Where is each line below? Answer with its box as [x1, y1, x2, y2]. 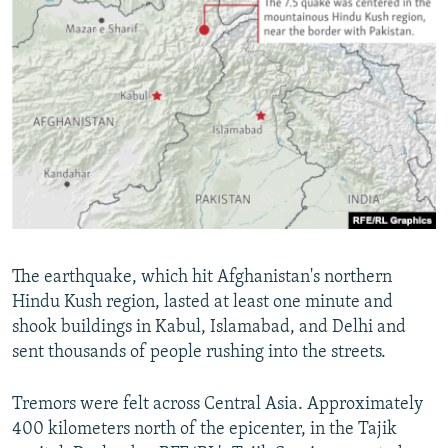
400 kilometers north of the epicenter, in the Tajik [12, 420, 397, 440]
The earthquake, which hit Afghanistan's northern [12, 268, 392, 288]
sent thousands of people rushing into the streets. [12, 343, 386, 363]
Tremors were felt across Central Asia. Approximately [12, 395, 423, 415]
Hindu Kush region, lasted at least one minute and [12, 293, 393, 313]
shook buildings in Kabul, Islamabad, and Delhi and [12, 318, 406, 338]
